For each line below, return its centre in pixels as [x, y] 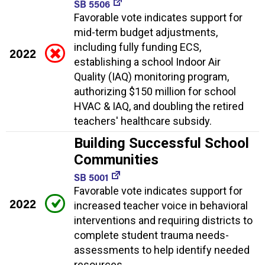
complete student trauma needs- [151, 235]
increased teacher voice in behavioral [161, 205]
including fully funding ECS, [138, 47]
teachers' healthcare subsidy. [143, 121]
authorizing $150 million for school [155, 91]
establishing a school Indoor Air [147, 62]
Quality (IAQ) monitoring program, [151, 76]
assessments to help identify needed [162, 250]
